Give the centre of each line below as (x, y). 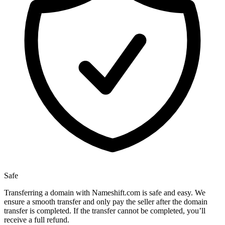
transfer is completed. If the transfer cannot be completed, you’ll (105, 211)
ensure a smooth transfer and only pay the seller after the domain (106, 202)
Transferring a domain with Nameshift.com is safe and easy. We (105, 193)
